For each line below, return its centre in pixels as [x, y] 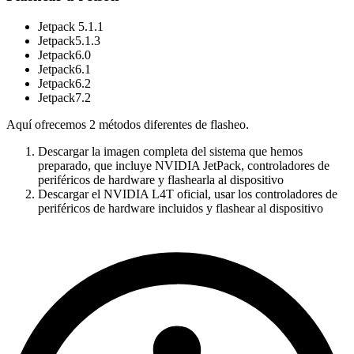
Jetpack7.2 [64, 97]
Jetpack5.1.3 [69, 40]
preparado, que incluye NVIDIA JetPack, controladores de [184, 165]
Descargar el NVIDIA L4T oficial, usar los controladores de [188, 194]
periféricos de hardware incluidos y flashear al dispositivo [181, 208]
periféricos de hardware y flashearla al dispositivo [161, 179]
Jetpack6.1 [64, 69]
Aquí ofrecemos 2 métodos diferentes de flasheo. [128, 124]
